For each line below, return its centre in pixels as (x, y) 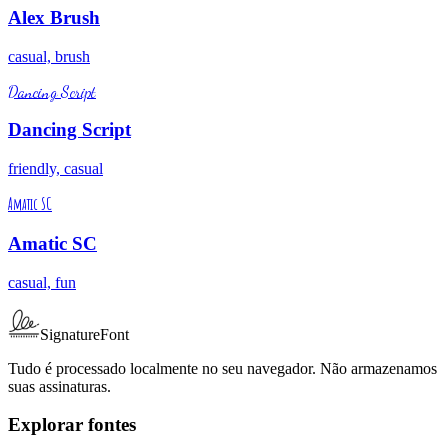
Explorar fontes (72, 425)
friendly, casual (55, 169)
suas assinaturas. (59, 386)
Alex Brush (54, 17)
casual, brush (49, 56)
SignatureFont (84, 334)
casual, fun (42, 282)
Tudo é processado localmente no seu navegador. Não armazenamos (222, 368)
